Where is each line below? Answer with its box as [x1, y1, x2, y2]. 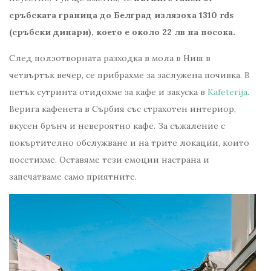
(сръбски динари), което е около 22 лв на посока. [9, 26, 235, 38]
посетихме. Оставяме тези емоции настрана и [9, 154, 209, 165]
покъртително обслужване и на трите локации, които [9, 137, 249, 148]
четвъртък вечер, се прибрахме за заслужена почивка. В [9, 69, 250, 80]
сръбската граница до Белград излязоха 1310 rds [9, 9, 233, 21]
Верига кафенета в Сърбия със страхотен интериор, [9, 103, 236, 114]
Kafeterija [207, 86, 247, 97]
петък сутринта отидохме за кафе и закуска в [9, 86, 207, 97]
